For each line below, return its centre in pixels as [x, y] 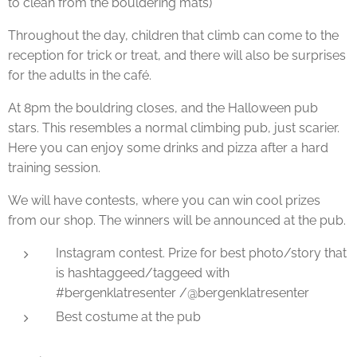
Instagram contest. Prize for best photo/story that [201, 253]
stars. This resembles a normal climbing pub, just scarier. [174, 128]
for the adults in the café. [81, 75]
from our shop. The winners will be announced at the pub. [178, 220]
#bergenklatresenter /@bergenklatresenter [182, 293]
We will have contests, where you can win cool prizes [164, 200]
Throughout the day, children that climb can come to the [173, 35]
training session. [56, 168]
